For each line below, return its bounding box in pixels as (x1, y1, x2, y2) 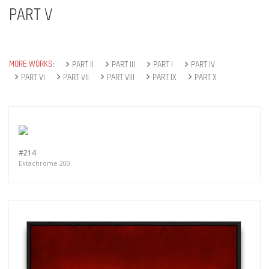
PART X (195, 73, 217, 82)
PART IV (191, 60, 215, 69)
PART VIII (107, 73, 134, 82)
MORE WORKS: (9, 59, 54, 68)
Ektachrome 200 (19, 158, 70, 168)
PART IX (153, 73, 177, 82)
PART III (112, 60, 135, 69)
